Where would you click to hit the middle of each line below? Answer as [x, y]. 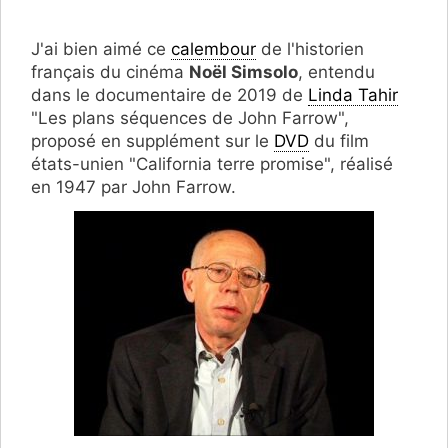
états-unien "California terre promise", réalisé [212, 163]
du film [339, 140]
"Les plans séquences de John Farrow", [190, 117]
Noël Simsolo [243, 71]
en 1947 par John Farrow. [133, 186]
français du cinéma [110, 71]
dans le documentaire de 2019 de [169, 94]
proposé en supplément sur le [152, 140]
